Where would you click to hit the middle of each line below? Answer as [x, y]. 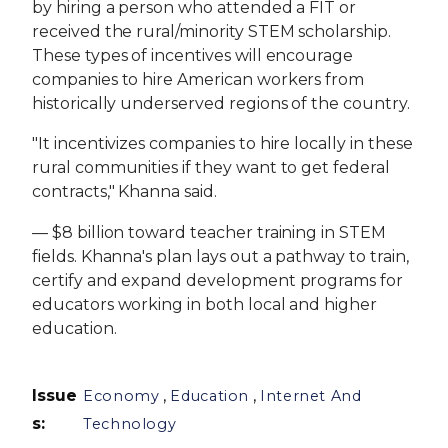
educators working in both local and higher [204, 305]
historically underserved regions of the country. [221, 103]
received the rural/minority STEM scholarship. [211, 31]
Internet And [310, 395]
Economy [121, 395]
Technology [129, 423]
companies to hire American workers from [198, 79]
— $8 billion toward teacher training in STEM [209, 233]
